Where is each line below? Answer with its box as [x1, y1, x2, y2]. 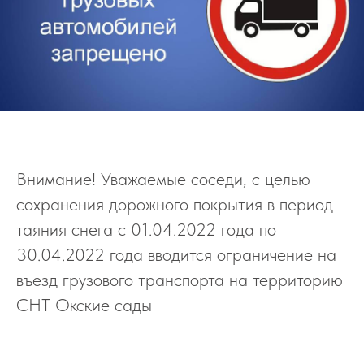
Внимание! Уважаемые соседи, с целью [16, 168, 310, 190]
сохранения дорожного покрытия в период [16, 193, 333, 215]
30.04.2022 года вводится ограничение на [16, 244, 336, 266]
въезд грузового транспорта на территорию [16, 269, 343, 291]
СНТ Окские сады [16, 294, 152, 316]
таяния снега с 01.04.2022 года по [16, 219, 276, 240]
